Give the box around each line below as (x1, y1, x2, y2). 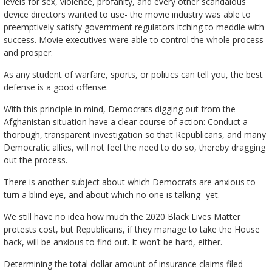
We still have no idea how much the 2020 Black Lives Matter (3, 210, 240, 222)
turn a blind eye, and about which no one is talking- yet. (3, 188, 220, 200)
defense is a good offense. (3, 81, 108, 93)
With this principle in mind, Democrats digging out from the (3, 103, 236, 115)
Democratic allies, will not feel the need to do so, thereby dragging (3, 141, 265, 153)
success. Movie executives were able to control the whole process (3, 33, 263, 46)
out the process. (3, 154, 67, 166)
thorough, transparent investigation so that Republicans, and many (3, 128, 266, 140)
